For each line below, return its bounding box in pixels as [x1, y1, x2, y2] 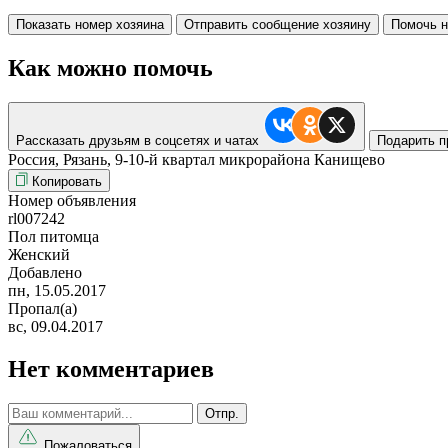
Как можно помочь [8, 54, 213, 81]
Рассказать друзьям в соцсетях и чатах [16, 132, 259, 148]
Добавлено [8, 263, 82, 281]
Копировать [32, 173, 102, 189]
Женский [8, 245, 70, 263]
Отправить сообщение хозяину [184, 16, 371, 32]
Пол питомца [8, 227, 99, 245]
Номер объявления [8, 191, 136, 209]
